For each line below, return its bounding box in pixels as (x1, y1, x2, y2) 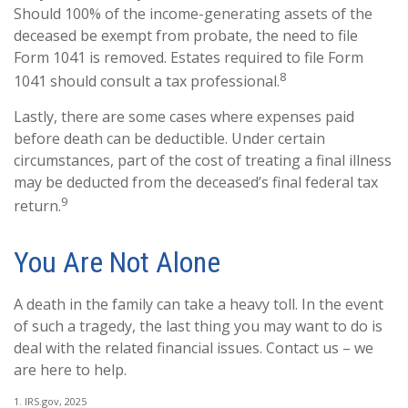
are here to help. (14, 359, 127, 380)
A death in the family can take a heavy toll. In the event (14, 293, 383, 314)
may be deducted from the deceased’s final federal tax (14, 172, 378, 193)
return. (14, 196, 61, 217)
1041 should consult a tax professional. (14, 71, 280, 92)
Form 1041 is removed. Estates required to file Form (14, 46, 363, 67)
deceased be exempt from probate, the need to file (14, 25, 358, 46)
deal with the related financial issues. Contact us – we (14, 337, 373, 358)
